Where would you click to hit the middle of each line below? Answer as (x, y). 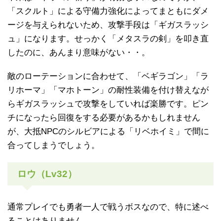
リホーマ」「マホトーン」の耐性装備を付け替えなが (108, 90)
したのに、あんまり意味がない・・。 (79, 53)
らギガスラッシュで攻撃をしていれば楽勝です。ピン (108, 104)
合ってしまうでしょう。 (54, 146)
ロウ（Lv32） (47, 174)
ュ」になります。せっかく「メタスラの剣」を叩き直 (108, 39)
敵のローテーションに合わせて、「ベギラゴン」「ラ (108, 76)
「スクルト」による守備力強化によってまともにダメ (108, 11)
